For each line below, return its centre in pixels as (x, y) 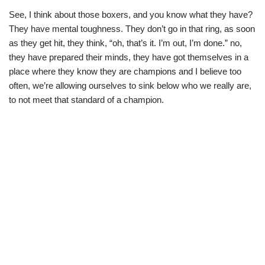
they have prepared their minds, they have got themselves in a (129, 57)
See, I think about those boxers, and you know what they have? (131, 14)
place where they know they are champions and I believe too (125, 71)
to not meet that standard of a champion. (86, 99)
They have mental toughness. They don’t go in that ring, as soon (132, 28)
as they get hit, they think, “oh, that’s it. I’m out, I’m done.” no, (125, 43)
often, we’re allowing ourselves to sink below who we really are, (130, 85)
